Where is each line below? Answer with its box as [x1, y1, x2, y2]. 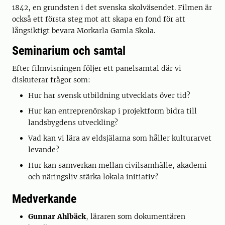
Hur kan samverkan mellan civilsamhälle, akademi [28, 161, 207, 170]
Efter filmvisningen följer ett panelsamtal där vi [12, 64, 181, 73]
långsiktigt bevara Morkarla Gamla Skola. [12, 26, 155, 35]
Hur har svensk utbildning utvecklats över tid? [28, 91, 190, 100]
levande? [28, 145, 59, 154]
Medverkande [12, 192, 76, 206]
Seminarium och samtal [12, 44, 126, 58]
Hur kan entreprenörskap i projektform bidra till [28, 106, 197, 116]
